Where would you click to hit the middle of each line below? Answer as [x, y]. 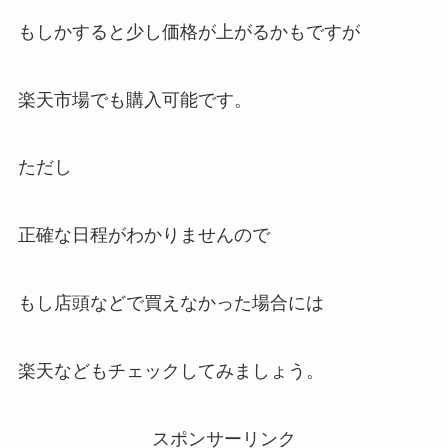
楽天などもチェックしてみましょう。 [170, 370]
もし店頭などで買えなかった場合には [170, 303]
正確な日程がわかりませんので [143, 235]
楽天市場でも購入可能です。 [134, 99]
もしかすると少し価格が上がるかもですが [188, 31]
